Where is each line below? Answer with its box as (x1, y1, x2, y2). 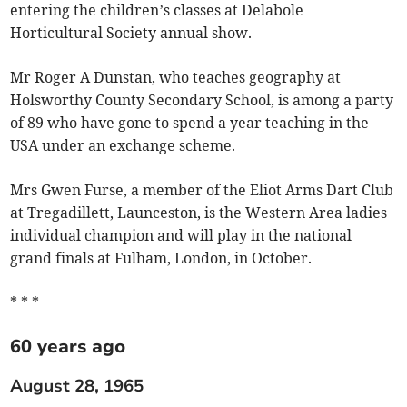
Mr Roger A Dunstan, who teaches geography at (10, 67, 342, 86)
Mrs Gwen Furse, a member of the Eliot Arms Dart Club (10, 180, 394, 199)
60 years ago (10, 333, 126, 359)
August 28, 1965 (10, 374, 144, 399)
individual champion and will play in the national (10, 225, 352, 244)
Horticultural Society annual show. (10, 23, 253, 42)
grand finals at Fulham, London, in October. (10, 248, 313, 267)
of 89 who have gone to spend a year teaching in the (10, 113, 370, 132)
